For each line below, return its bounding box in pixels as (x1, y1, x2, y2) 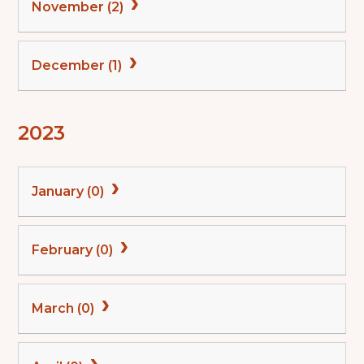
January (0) (32, 184, 108, 200)
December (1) (32, 58, 126, 74)
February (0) (32, 242, 117, 258)
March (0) (32, 301, 98, 317)
